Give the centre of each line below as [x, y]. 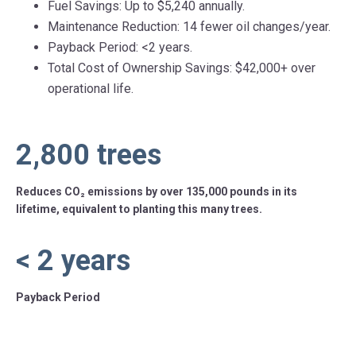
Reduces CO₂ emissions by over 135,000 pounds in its [157, 192]
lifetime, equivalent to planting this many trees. [139, 209]
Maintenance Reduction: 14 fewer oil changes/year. [189, 27]
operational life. [91, 89]
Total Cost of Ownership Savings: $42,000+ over [182, 68]
